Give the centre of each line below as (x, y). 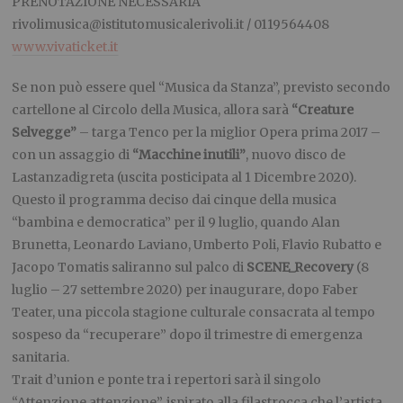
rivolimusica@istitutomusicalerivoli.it (128, 25)
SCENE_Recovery (300, 268)
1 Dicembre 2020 (297, 178)
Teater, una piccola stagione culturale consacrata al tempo (194, 313)
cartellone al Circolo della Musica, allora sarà (152, 110)
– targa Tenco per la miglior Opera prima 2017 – (229, 133)
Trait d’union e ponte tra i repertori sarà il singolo (167, 380)
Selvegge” (45, 133)
